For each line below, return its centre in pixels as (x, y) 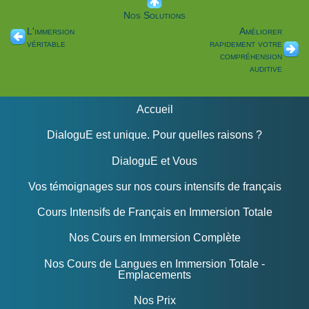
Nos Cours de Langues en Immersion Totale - (154, 263)
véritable (46, 44)
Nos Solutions (154, 16)
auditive (266, 69)
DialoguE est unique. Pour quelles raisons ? (154, 135)
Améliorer (261, 31)
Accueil (154, 109)
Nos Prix (154, 301)
